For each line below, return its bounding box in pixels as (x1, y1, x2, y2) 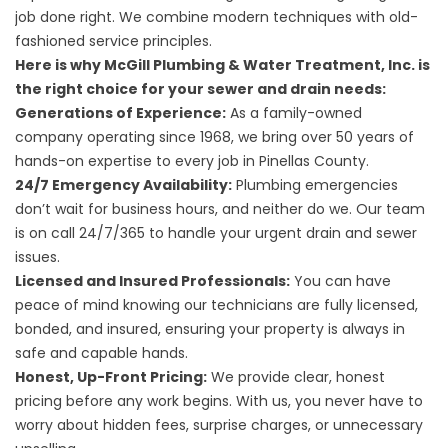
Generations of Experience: (15, 102, 226, 123)
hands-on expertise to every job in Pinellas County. (15, 150, 369, 171)
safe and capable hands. (15, 342, 188, 363)
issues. (15, 246, 60, 267)
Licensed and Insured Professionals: (15, 270, 290, 291)
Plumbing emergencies (232, 174, 398, 195)
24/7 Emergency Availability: (15, 174, 232, 195)
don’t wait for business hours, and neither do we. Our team (15, 198, 425, 219)
